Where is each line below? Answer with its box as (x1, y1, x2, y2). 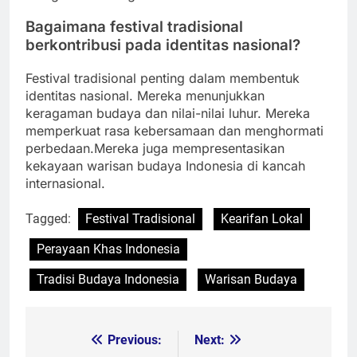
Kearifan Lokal (221, 211, 303, 227)
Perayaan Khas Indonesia (37, 241, 180, 257)
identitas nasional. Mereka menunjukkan (25, 88, 265, 104)
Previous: (108, 332, 162, 348)
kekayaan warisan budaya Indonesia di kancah (25, 158, 305, 175)
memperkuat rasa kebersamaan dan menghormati (25, 123, 324, 139)
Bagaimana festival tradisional (25, 18, 243, 37)
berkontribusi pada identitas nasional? (25, 36, 300, 55)
